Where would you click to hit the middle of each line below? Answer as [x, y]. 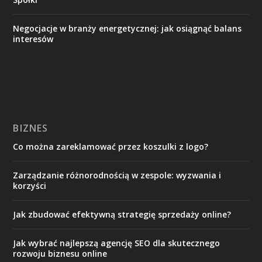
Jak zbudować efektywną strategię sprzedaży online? [122, 215]
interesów [33, 39]
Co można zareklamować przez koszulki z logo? [111, 147]
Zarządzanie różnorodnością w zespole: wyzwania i [117, 175]
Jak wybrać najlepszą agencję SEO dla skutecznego [117, 243]
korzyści [30, 186]
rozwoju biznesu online [60, 254]
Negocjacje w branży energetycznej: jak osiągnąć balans [127, 29]
